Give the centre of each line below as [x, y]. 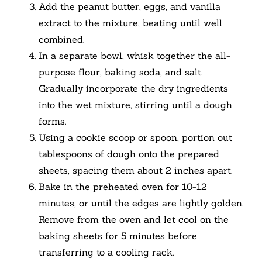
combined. [61, 39]
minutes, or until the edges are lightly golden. [141, 203]
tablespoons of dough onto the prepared [129, 154]
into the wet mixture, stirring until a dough [135, 104]
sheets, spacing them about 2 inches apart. [135, 170]
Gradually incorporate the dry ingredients [133, 88]
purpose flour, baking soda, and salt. [120, 72]
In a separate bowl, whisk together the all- [135, 55]
